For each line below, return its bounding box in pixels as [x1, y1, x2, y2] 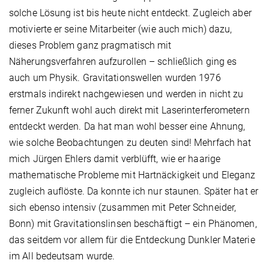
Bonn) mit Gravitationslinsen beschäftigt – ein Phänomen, [9, 218, 257, 230]
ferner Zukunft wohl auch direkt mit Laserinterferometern [9, 104, 250, 116]
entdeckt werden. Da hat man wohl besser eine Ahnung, [9, 121, 246, 133]
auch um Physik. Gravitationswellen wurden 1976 [9, 72, 221, 84]
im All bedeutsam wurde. [9, 250, 115, 262]
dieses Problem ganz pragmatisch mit [9, 40, 172, 52]
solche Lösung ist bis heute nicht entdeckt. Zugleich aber [9, 7, 252, 19]
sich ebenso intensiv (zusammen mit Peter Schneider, [9, 202, 237, 214]
